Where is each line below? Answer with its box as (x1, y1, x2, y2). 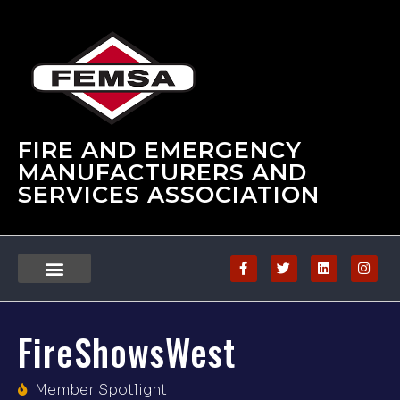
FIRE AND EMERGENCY (18, 135, 302, 163)
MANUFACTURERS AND (18, 157, 307, 186)
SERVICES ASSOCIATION (18, 179, 320, 208)
